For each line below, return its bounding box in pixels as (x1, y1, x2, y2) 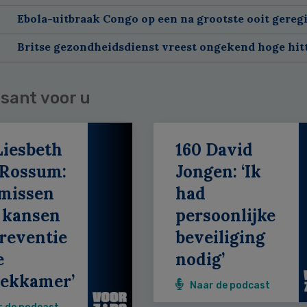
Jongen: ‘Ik (175, 160, 261, 182)
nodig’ (175, 248, 225, 270)
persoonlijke (175, 204, 275, 226)
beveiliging (175, 226, 265, 248)
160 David (175, 138, 253, 160)
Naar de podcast (189, 279, 270, 291)
